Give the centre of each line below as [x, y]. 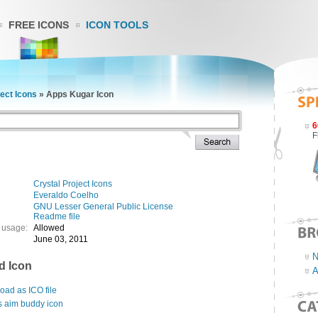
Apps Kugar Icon [80, 94]
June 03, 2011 [61, 239]
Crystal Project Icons [73, 184]
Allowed [49, 228]
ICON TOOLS [117, 25]
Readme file [57, 216]
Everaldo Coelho [66, 195]
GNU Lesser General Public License [103, 207]
